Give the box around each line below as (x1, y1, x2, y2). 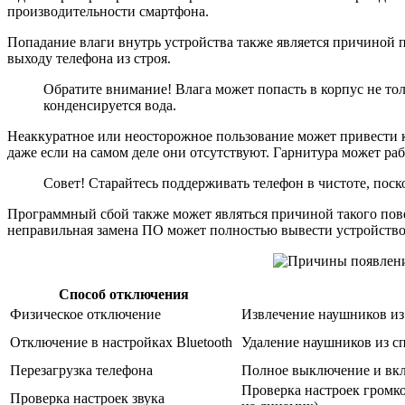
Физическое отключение (10, 306, 161, 322)
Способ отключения (59, 286, 189, 302)
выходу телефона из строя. (7, 50, 171, 66)
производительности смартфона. (7, 3, 209, 19)
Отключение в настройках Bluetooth (10, 334, 232, 350)
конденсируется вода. (43, 97, 176, 113)
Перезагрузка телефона (10, 362, 153, 378)
